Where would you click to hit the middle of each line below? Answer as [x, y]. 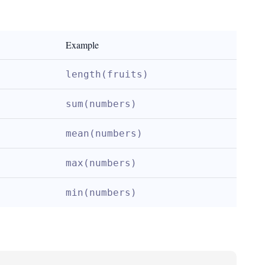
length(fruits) [107, 74]
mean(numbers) [104, 133]
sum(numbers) [101, 104]
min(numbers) [101, 193]
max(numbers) [101, 163]
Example [82, 45]
